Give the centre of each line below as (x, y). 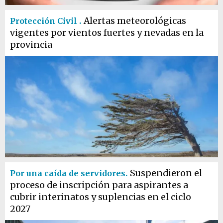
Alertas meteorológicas (135, 21)
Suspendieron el (166, 173)
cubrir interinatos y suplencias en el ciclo (101, 197)
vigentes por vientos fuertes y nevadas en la (107, 33)
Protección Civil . (46, 21)
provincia (31, 45)
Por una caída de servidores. (69, 173)
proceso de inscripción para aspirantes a (99, 185)
